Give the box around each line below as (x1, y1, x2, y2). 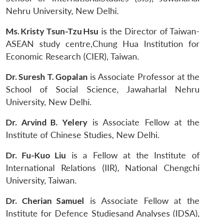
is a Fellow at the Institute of (66, 150, 200, 161)
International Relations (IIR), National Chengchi (6, 163, 200, 173)
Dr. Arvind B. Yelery (6, 117, 87, 128)
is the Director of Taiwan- (98, 26, 200, 37)
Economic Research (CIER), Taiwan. (6, 51, 139, 62)
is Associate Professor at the (87, 72, 200, 82)
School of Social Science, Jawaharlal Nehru (6, 84, 200, 95)
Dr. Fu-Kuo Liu (6, 150, 66, 161)
